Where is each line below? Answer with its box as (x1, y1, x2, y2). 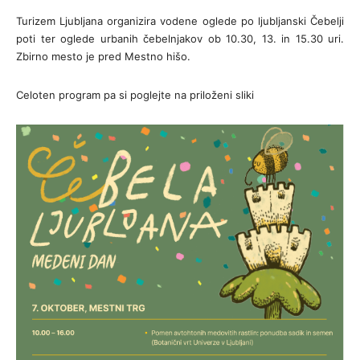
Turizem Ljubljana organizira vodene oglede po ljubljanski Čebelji (16, 14, 344, 28)
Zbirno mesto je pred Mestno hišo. (16, 50, 190, 63)
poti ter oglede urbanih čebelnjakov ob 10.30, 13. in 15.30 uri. (16, 32, 344, 46)
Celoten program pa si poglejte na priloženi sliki (16, 88, 254, 102)
